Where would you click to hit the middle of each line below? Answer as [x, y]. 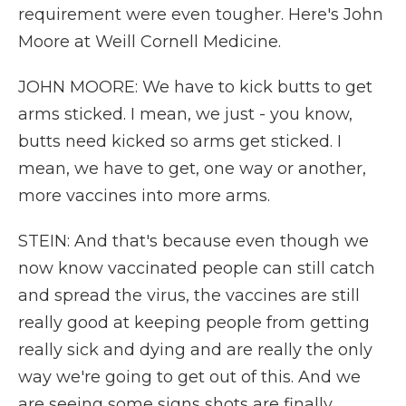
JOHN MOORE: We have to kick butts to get [195, 87]
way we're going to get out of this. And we [189, 377]
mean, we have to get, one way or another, [192, 169]
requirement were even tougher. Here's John [201, 14]
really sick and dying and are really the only [195, 350]
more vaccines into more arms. [144, 196]
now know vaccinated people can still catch [197, 268]
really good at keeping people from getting [194, 323]
